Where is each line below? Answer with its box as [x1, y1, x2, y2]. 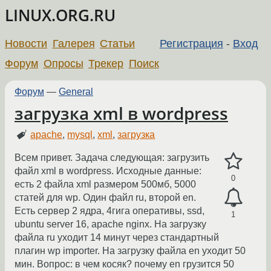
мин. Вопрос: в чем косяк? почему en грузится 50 [15, 259, 234, 270]
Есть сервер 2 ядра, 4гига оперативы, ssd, [15, 206, 204, 217]
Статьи [100, 37, 135, 50]
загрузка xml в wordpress [15, 102, 228, 125]
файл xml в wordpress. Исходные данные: [15, 166, 201, 177]
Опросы [43, 57, 83, 70]
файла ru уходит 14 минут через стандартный [15, 232, 219, 243]
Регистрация [159, 37, 223, 50]
